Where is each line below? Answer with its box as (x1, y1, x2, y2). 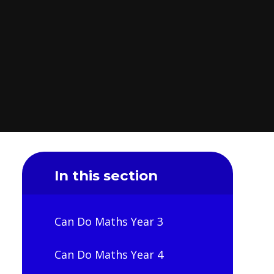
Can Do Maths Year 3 (54, 214, 163, 229)
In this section (54, 166, 158, 184)
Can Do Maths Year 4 (54, 246, 163, 262)
